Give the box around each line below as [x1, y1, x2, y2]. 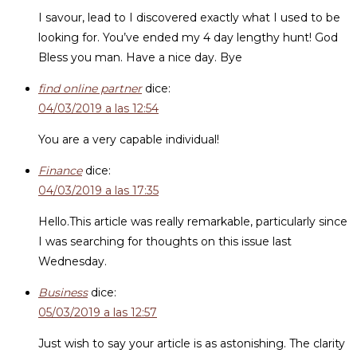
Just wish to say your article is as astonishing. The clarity [38, 336, 345, 351]
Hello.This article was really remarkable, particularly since [38, 214, 347, 229]
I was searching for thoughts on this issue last [38, 234, 292, 249]
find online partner [38, 81, 142, 96]
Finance [38, 163, 82, 178]
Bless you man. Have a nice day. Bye [38, 50, 242, 65]
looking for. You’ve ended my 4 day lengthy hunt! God [38, 30, 338, 45]
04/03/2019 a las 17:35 [38, 183, 159, 198]
